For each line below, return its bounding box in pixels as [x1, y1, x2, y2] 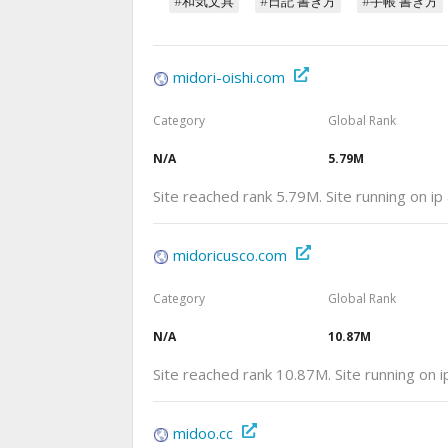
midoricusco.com [173, 244, 287, 265]
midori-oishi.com [173, 66, 285, 87]
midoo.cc [173, 422, 233, 443]
